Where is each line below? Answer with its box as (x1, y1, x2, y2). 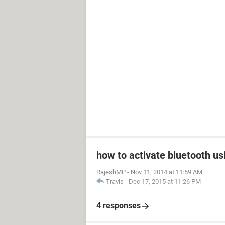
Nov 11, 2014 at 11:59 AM (131, 168, 202, 176)
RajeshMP (96, 168, 126, 176)
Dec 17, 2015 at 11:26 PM (129, 178, 201, 185)
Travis (106, 178, 124, 185)
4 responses (96, 201, 141, 210)
